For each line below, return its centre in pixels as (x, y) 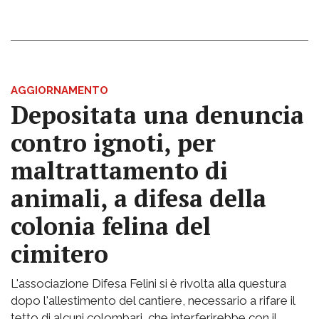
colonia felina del (111, 226)
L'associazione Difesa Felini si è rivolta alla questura (148, 284)
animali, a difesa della (138, 199)
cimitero (59, 254)
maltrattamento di (119, 171)
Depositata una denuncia (157, 115)
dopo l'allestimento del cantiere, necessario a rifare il (153, 301)
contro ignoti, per (113, 143)
